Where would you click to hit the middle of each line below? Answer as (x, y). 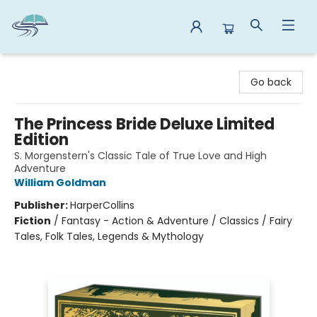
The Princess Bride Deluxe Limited (144, 124)
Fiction (33, 221)
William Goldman (60, 183)
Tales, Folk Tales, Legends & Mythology (109, 236)
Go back (271, 82)
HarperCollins (102, 205)
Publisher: (42, 205)
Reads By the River (56, 67)
